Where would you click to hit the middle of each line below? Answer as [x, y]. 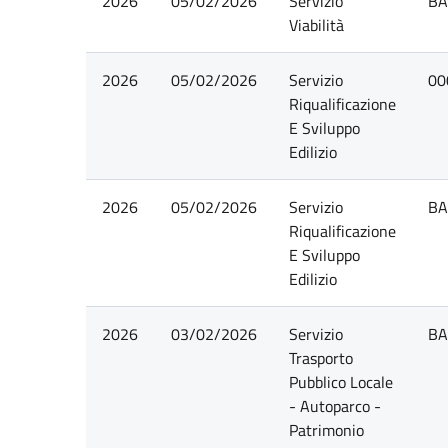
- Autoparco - [334, 406]
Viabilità [316, 25]
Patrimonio [326, 430]
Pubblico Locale [340, 382]
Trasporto [320, 358]
